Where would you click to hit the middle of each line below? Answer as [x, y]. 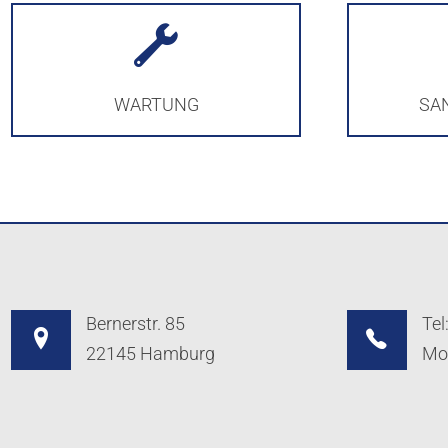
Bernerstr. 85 [135, 323]
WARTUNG [156, 104]
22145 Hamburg [150, 353]
